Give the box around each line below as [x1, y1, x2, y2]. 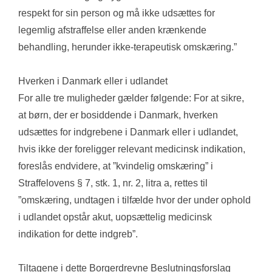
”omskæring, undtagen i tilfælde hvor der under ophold [18, 195, 251, 206]
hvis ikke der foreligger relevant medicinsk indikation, [18, 144, 245, 155]
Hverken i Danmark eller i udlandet [18, 76, 168, 87]
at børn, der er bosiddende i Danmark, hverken [18, 110, 218, 121]
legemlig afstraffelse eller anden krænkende [18, 25, 206, 36]
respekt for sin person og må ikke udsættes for [18, 8, 215, 19]
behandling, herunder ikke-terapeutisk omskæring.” [18, 42, 237, 53]
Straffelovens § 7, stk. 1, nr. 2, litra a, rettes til [18, 178, 208, 189]
